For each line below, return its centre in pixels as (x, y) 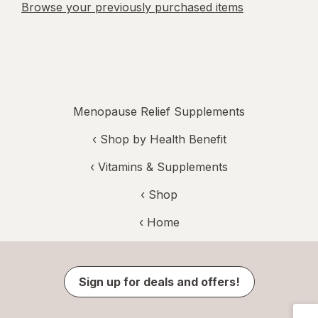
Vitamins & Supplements (163, 167)
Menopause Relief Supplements (159, 112)
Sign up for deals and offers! (159, 282)
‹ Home (159, 223)
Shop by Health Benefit (163, 139)
